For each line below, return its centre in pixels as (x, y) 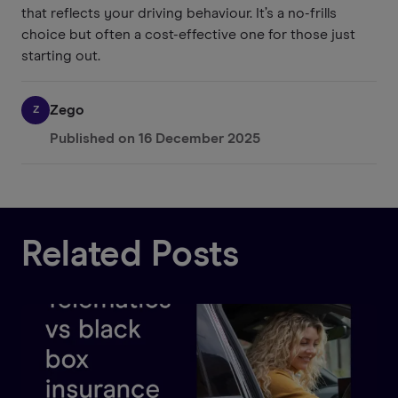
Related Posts (130, 255)
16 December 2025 (199, 138)
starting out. (61, 56)
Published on (92, 138)
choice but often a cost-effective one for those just (188, 34)
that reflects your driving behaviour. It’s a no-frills (179, 13)
